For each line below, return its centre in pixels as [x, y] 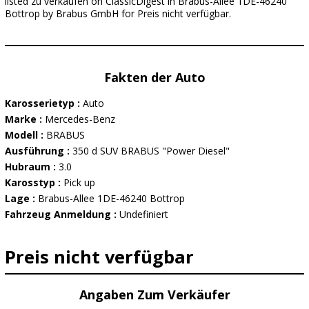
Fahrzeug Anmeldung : [62, 214]
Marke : [25, 119]
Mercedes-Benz [80, 119]
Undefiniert [144, 214]
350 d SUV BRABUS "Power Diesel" [151, 151]
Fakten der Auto [154, 77]
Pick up [79, 182]
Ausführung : [39, 151]
